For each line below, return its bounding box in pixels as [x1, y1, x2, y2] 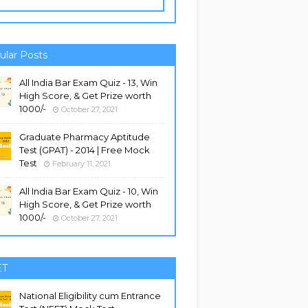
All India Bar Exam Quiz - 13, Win [19, 77, 157, 88]
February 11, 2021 [52, 159, 111, 168]
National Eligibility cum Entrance [19, 290, 161, 301]
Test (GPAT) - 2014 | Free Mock [19, 144, 150, 155]
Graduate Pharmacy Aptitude [19, 131, 150, 142]
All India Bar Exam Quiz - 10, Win [19, 186, 158, 197]
